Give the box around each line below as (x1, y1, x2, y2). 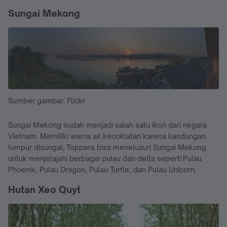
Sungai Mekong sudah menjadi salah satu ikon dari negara (8, 120, 207, 129)
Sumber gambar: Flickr (8, 96, 85, 105)
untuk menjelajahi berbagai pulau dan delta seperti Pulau (8, 154, 202, 163)
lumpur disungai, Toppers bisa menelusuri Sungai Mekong (8, 142, 206, 152)
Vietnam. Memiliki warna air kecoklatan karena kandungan (8, 131, 206, 140)
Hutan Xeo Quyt (8, 183, 81, 195)
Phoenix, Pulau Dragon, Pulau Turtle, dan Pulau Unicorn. (8, 165, 196, 174)
